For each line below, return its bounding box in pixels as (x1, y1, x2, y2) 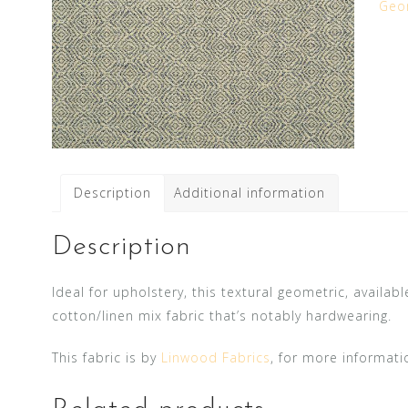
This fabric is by (52, 349, 161, 367)
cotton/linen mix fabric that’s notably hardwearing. (52, 307, 392, 325)
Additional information (174, 183, 325, 201)
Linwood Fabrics (161, 349, 270, 367)
